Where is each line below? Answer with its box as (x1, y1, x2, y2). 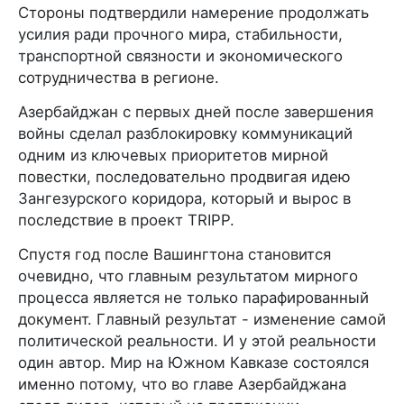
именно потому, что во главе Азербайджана (18, 375, 346, 393)
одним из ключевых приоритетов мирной (18, 146, 328, 164)
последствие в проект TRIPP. (18, 211, 234, 229)
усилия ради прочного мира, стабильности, (18, 25, 343, 43)
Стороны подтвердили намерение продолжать (18, 4, 369, 22)
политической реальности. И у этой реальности (18, 332, 376, 350)
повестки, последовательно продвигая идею (18, 168, 351, 186)
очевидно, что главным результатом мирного (18, 267, 358, 285)
